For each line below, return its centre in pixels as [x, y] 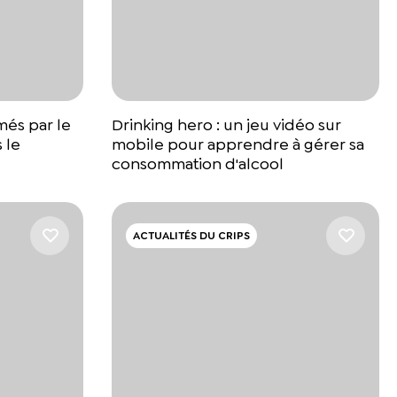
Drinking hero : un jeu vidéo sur [226, 125]
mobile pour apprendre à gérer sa [238, 145]
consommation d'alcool [198, 164]
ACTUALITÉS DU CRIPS [191, 236]
